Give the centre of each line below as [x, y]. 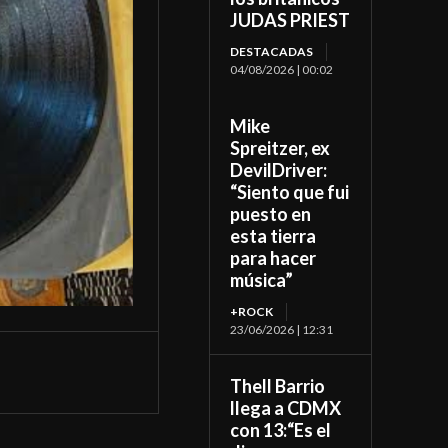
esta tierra [273, 236]
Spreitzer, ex [280, 148]
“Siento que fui [290, 192]
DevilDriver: [279, 170]
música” [262, 280]
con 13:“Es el [281, 430]
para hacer [273, 258]
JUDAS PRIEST [290, 20]
